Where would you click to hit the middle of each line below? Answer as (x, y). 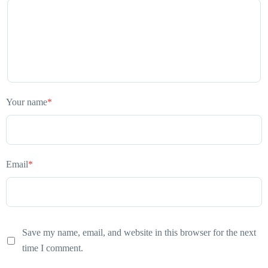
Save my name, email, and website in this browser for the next (139, 233)
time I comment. (53, 248)
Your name (27, 102)
